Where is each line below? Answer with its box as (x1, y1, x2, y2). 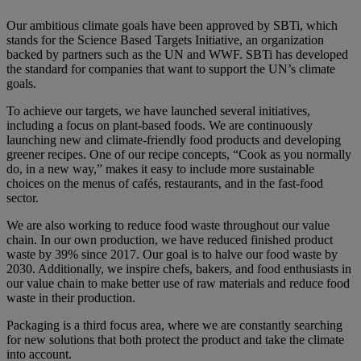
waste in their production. (6, 291, 135, 305)
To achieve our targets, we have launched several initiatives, (6, 104, 310, 118)
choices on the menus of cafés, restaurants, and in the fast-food (6, 176, 323, 191)
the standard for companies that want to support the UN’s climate (6, 62, 335, 77)
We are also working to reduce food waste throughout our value (6, 218, 330, 233)
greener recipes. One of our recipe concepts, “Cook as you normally (6, 147, 351, 162)
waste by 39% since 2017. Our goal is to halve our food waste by (6, 247, 338, 262)
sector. (6, 191, 39, 205)
